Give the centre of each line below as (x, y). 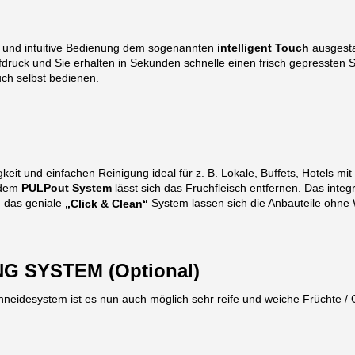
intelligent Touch (263, 48)
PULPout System (68, 188)
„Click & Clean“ (107, 204)
